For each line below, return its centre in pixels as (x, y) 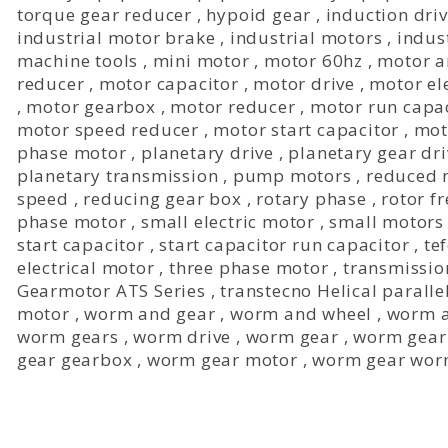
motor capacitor (168, 83)
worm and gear (150, 313)
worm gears (67, 336)
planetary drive (207, 152)
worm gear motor (222, 359)
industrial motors (306, 37)
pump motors (292, 175)
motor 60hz (313, 60)
